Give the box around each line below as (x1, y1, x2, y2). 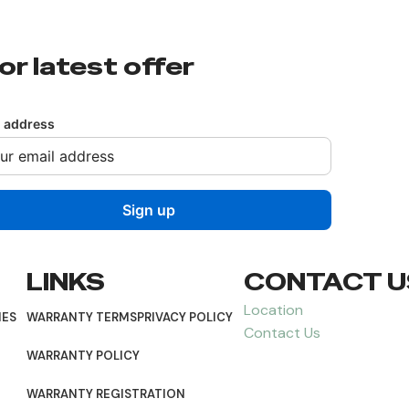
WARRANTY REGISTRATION (26, 385, 185, 402)
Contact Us (244, 322, 321, 342)
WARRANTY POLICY (26, 347, 140, 363)
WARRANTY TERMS (26, 309, 137, 325)
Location (244, 299, 304, 320)
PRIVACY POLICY (136, 309, 233, 325)
